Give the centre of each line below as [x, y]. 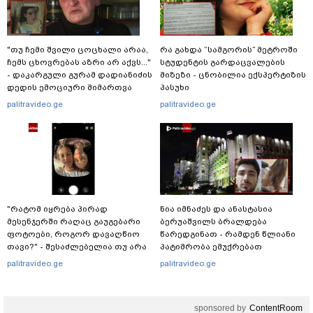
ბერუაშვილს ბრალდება [213, 222]
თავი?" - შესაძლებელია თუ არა [77, 247]
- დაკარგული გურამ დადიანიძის [80, 75]
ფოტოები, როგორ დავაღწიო [73, 234]
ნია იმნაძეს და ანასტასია [216, 209]
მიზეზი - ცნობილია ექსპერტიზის [233, 75]
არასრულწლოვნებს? [208, 260]
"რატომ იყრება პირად [57, 209]
